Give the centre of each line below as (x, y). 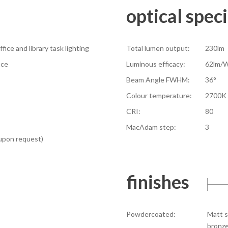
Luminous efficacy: (156, 64)
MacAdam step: (151, 127)
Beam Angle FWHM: (158, 79)
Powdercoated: (151, 214)
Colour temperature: (159, 95)
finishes (158, 181)
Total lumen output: (158, 48)
